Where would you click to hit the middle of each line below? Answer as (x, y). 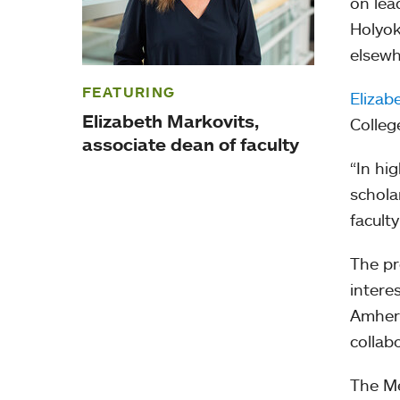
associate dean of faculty (191, 144)
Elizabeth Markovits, (171, 121)
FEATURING (129, 92)
